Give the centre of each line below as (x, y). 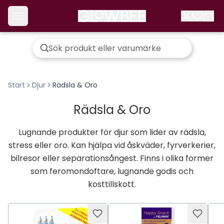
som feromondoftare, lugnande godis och (112, 171)
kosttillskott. (112, 184)
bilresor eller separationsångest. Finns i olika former (112, 158)
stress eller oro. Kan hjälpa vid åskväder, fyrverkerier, (112, 145)
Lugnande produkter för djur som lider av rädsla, (112, 132)
